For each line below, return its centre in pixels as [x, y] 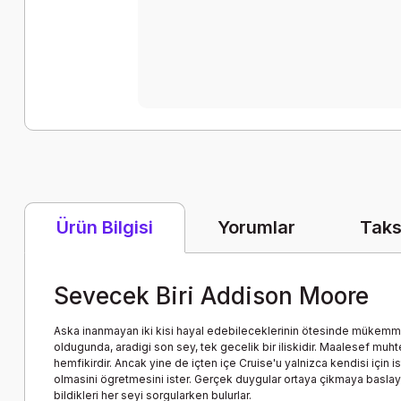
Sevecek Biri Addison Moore [211, 295]
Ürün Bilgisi [105, 228]
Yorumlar [256, 227]
